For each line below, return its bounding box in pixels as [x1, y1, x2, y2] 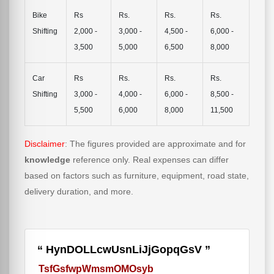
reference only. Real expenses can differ [70, 155, 229, 165]
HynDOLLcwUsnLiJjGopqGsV [43, 243, 205, 256]
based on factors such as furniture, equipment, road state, [24, 171, 249, 180]
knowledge [24, 155, 70, 165]
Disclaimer [24, 139, 65, 149]
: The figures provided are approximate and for [65, 139, 246, 149]
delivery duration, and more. [24, 187, 133, 196]
